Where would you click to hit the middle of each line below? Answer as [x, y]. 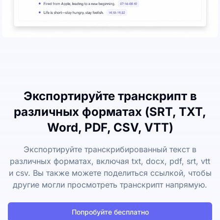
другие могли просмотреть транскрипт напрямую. [110, 185]
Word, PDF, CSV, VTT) [110, 128]
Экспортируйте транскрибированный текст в [110, 150]
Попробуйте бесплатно [110, 212]
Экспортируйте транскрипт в [110, 96]
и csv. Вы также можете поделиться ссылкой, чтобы [110, 173]
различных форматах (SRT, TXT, [110, 112]
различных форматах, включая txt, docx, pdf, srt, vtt [110, 161]
